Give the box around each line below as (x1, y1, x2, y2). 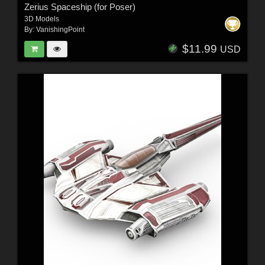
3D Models (24, 14, 59, 23)
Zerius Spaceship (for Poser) (24, 1, 135, 12)
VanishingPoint (35, 25, 85, 34)
